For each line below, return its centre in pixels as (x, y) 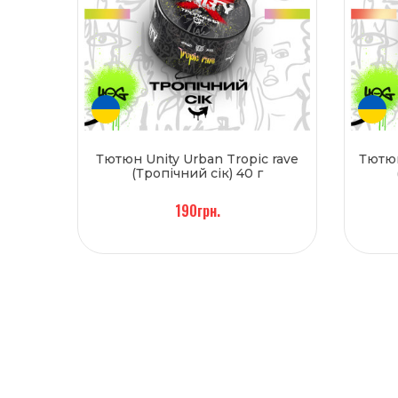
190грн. (197, 210)
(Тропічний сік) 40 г (197, 173)
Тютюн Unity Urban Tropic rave (197, 159)
